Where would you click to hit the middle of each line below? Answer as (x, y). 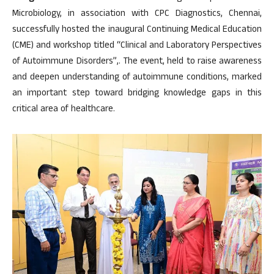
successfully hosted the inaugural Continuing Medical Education (137, 31)
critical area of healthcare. (64, 110)
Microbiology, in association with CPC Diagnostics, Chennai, (137, 15)
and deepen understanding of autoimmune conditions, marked (137, 78)
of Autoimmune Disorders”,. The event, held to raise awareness (137, 62)
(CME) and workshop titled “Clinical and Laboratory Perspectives (137, 46)
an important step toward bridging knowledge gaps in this (137, 94)
